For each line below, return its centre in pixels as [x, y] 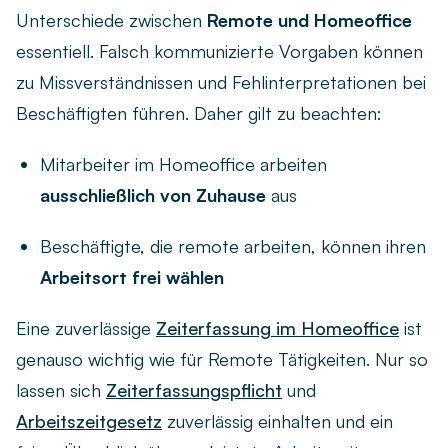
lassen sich [61, 389]
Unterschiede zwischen [111, 19]
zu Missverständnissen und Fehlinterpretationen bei [221, 81]
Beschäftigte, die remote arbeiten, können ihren [233, 245]
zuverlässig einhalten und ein [277, 420]
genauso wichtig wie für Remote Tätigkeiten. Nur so [222, 358]
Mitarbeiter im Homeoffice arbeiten [183, 163]
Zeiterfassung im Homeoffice [277, 327]
